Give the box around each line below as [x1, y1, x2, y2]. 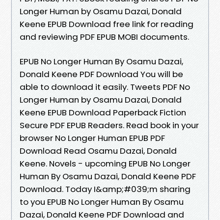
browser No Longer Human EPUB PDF [20, 132, 165, 144]
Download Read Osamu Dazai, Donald [20, 144, 177, 157]
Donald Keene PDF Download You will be [20, 68, 183, 80]
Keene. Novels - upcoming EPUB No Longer [20, 157, 191, 169]
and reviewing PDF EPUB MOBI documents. [20, 30, 189, 43]
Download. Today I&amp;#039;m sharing [20, 183, 191, 195]
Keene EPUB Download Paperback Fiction [20, 106, 186, 118]
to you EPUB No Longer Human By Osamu [20, 195, 184, 208]
